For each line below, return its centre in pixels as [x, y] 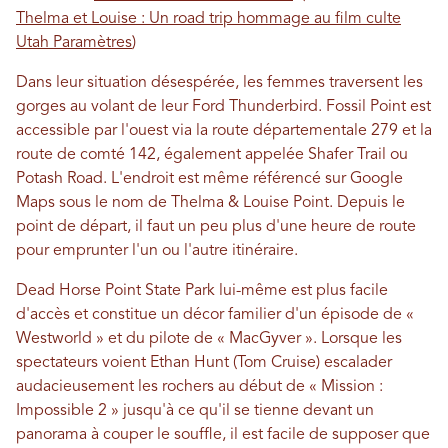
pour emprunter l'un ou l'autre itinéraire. [157, 251]
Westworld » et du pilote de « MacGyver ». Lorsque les [209, 339]
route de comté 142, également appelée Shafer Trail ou [212, 155]
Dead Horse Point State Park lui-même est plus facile [202, 291]
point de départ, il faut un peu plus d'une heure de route [216, 227]
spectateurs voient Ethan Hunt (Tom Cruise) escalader [204, 363]
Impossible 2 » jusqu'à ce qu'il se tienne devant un [195, 411]
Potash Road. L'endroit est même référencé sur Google [209, 179]
